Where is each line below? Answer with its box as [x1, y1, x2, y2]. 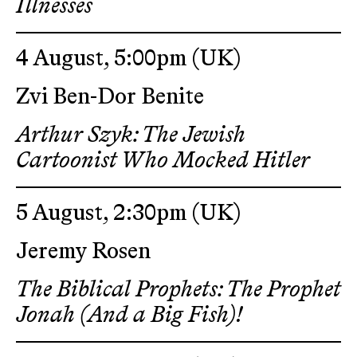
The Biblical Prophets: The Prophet [16, 279, 341, 301]
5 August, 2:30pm [16, 202, 191, 225]
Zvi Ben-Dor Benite [16, 86, 204, 108]
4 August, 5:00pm [16, 48, 191, 70]
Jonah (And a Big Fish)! [16, 304, 242, 327]
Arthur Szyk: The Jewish [16, 124, 245, 147]
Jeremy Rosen [16, 241, 151, 263]
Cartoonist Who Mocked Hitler [16, 150, 310, 172]
